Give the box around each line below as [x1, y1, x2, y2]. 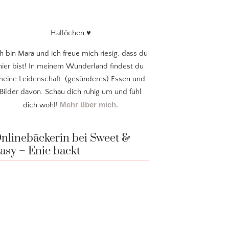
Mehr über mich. [60, 100, 119, 109]
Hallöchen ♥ [50, 29, 91, 38]
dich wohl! [23, 101, 60, 110]
